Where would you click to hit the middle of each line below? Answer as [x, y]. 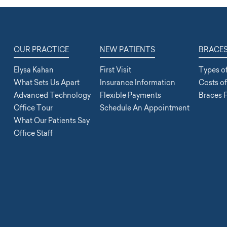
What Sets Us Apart [46, 83]
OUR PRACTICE [41, 50]
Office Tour [33, 108]
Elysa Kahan [33, 70]
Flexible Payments [131, 95]
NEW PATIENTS [128, 50]
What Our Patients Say [51, 121]
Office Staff [33, 133]
